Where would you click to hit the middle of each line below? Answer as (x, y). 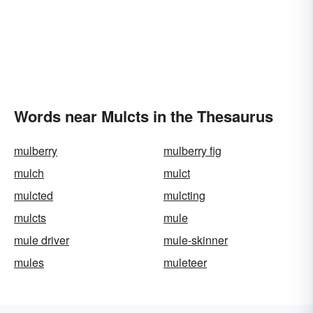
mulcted (34, 195)
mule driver (42, 240)
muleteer (185, 262)
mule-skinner (196, 240)
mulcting (184, 195)
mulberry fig (192, 151)
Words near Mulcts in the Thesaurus (144, 116)
